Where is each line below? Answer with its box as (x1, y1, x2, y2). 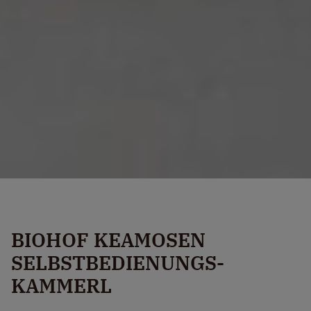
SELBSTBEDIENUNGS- (11, 249, 224, 276)
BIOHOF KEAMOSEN (11, 226, 205, 253)
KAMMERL (11, 272, 112, 299)
